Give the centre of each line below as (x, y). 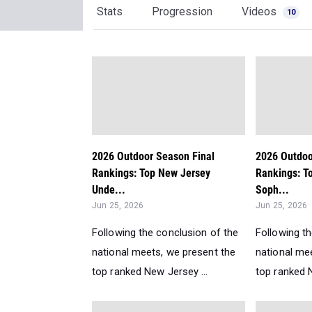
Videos (260, 11)
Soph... (272, 190)
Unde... (109, 190)
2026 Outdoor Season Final (153, 156)
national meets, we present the (164, 252)
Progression (182, 11)
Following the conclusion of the (165, 233)
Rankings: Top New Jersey (151, 173)
